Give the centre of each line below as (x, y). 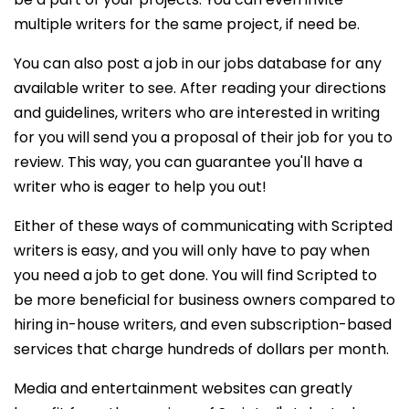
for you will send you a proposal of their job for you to (203, 137)
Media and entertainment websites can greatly (183, 388)
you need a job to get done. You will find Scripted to (195, 275)
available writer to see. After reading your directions (200, 88)
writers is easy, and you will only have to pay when (192, 250)
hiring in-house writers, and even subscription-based (203, 324)
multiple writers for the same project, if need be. (187, 24)
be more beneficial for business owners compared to (204, 299)
